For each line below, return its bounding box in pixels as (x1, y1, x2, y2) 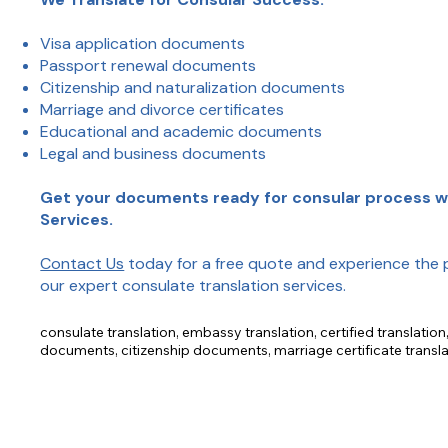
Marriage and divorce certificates (40, 99, 289, 121)
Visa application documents (40, 33, 250, 55)
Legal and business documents (40, 143, 271, 165)
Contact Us (40, 253, 125, 275)
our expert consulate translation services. (40, 275, 347, 297)
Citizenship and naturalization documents (40, 77, 350, 99)
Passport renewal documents (40, 55, 261, 77)
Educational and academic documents (40, 121, 327, 143)
